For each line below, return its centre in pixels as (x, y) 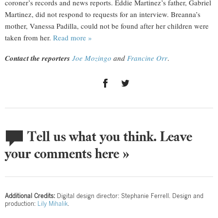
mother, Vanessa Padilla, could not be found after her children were (107, 26)
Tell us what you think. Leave (108, 136)
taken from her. (29, 38)
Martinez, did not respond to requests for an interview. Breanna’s (103, 14)
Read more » (73, 38)
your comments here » (67, 153)
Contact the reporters (37, 58)
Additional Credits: (30, 196)
